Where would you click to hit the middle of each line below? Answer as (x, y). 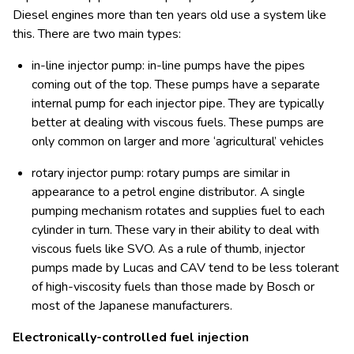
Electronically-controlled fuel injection (131, 337)
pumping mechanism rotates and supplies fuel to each (178, 211)
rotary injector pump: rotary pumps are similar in (161, 173)
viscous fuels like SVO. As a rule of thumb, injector (168, 249)
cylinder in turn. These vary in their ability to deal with (175, 230)
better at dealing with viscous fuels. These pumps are (178, 122)
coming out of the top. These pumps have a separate (176, 84)
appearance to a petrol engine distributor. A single (168, 192)
